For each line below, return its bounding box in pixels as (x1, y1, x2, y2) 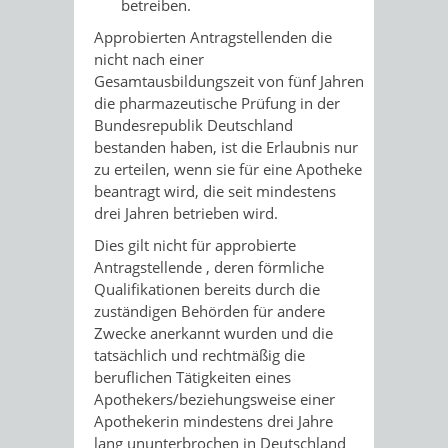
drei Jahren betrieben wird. (94, 203, 278, 223)
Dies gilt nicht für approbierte (94, 235, 296, 255)
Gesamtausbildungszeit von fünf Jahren (94, 71, 364, 91)
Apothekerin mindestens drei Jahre (94, 411, 333, 431)
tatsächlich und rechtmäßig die (94, 345, 305, 365)
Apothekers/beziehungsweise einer (94, 389, 335, 409)
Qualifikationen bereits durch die (94, 279, 320, 299)
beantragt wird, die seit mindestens (94, 181, 336, 201)
